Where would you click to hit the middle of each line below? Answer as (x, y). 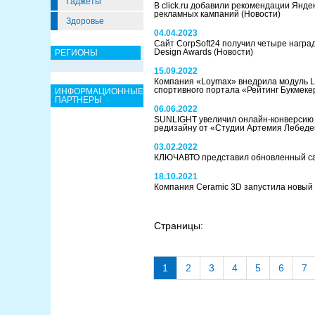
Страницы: (179, 226)
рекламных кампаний (198, 14)
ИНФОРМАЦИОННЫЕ (99, 91)
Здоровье (85, 21)
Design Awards (184, 52)
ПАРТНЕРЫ (78, 100)
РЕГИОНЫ (76, 53)
